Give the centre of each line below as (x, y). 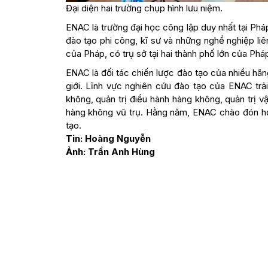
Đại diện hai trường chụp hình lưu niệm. (144, 8)
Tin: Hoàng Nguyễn (108, 139)
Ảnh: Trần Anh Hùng (110, 152)
